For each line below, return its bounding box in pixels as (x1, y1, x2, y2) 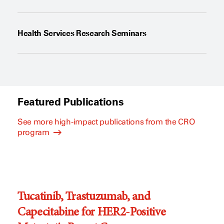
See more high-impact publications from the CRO (17, 116, 195, 126)
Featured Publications (17, 95, 124, 108)
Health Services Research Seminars (17, 28, 146, 38)
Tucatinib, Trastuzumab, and (17, 191, 150, 203)
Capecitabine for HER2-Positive (17, 206, 166, 219)
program (17, 127, 51, 137)
